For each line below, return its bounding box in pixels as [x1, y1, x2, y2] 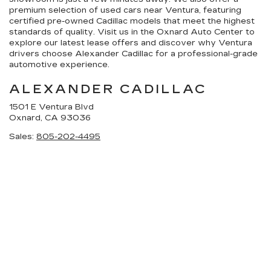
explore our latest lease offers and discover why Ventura [9, 38, 252, 48]
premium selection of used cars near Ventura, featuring [9, 5, 241, 15]
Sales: [9, 132, 36, 142]
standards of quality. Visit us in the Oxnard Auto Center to [9, 27, 255, 37]
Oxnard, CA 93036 [9, 113, 91, 123]
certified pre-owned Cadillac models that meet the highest [9, 16, 255, 26]
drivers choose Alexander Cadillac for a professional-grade [9, 49, 258, 59]
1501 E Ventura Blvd [9, 102, 94, 112]
